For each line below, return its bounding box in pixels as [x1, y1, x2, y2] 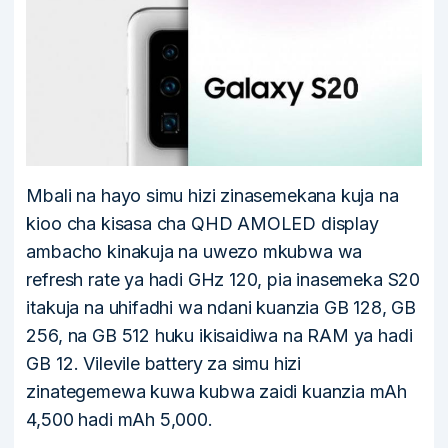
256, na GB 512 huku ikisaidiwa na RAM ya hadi [26, 325, 413, 347]
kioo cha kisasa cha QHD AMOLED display [26, 213, 379, 235]
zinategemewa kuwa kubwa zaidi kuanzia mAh [26, 381, 408, 403]
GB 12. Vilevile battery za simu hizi [26, 353, 302, 375]
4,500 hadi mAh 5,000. [26, 409, 213, 431]
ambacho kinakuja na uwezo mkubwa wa [26, 241, 363, 263]
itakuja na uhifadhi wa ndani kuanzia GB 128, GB [26, 297, 417, 319]
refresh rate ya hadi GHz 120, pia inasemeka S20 [26, 269, 421, 291]
